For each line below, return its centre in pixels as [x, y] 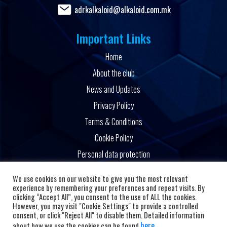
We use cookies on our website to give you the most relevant [100, 179]
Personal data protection [113, 154]
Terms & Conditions [113, 122]
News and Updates [113, 89]
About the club [113, 73]
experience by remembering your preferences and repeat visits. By [109, 188]
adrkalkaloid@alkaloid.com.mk [122, 9]
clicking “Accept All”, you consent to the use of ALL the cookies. [105, 197]
